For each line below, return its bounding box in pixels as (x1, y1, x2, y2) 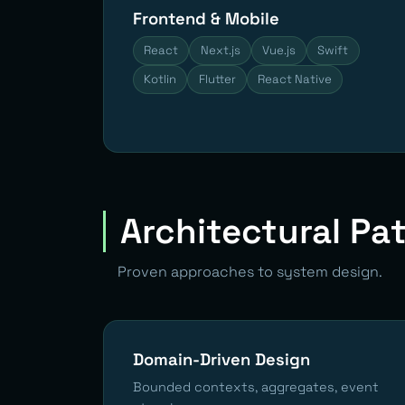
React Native (257, 71, 332, 87)
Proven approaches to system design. (118, 261, 382, 281)
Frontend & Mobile (133, 7, 279, 29)
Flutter (198, 71, 236, 87)
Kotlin (144, 71, 177, 87)
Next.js (200, 42, 240, 58)
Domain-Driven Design (133, 348, 310, 370)
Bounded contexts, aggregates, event (133, 378, 379, 395)
